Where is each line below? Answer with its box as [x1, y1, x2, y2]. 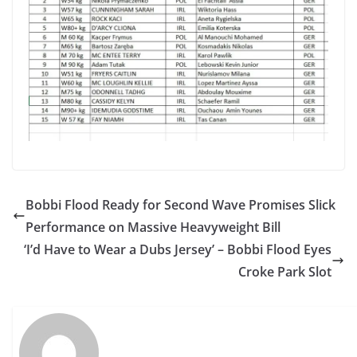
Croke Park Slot [238, 263, 331, 281]
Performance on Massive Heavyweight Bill [25, 218, 280, 237]
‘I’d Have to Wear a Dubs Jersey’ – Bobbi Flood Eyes [24, 241, 331, 259]
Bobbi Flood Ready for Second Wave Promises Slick [25, 196, 335, 214]
